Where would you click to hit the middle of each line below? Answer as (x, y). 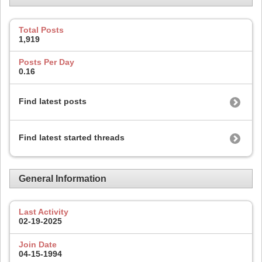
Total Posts (41, 30)
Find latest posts (53, 101)
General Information (63, 178)
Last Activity (44, 212)
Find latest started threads (72, 137)
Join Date (38, 244)
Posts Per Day (46, 62)
